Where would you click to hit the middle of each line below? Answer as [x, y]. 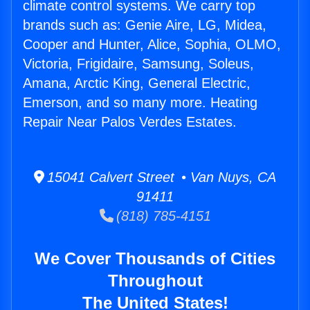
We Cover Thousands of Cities [155, 259]
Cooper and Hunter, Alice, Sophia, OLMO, [152, 45]
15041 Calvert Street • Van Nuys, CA [160, 177]
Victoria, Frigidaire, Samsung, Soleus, [138, 64]
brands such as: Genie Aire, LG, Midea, [145, 25]
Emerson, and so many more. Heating [140, 103]
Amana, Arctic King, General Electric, [137, 83]
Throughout [155, 281]
